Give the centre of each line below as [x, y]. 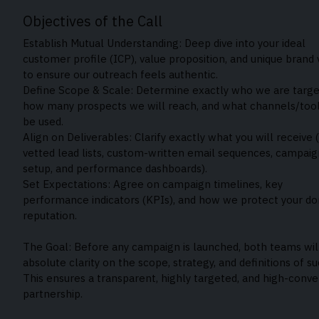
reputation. [50, 215]
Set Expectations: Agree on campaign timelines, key [153, 184]
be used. [43, 121]
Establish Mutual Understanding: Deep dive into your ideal [164, 43]
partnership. [53, 294]
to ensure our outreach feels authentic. [120, 74]
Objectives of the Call [93, 21]
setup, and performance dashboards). [115, 168]
